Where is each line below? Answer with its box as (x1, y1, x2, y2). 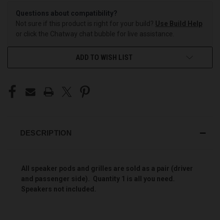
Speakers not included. (21, 185, 96, 193)
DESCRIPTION (20, 128, 72, 137)
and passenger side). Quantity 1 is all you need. (21, 174, 175, 183)
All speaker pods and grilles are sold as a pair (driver (21, 164, 193, 172)
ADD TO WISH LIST (76, 53, 133, 62)
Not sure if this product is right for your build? (16, 19, 155, 27)
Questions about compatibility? (16, 9, 117, 17)
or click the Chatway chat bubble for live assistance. (16, 29, 174, 38)
